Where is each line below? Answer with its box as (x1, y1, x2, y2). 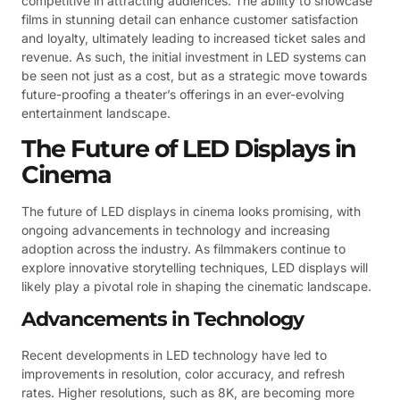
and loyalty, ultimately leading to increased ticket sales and (21, 30, 366, 46)
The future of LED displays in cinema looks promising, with (21, 203, 361, 219)
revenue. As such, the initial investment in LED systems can (21, 49, 366, 65)
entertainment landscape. (21, 105, 171, 121)
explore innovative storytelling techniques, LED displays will (21, 259, 368, 275)
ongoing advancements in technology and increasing (21, 221, 330, 237)
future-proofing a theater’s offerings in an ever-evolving (21, 87, 345, 103)
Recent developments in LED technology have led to (21, 347, 327, 363)
